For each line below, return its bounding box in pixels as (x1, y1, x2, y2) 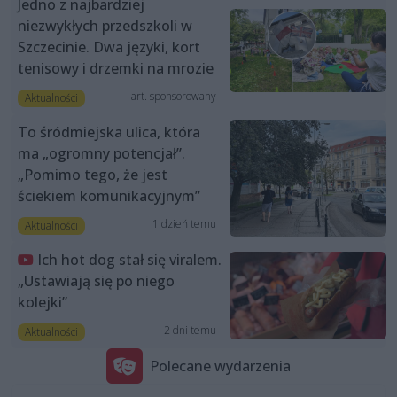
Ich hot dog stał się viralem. (37, 250, 222, 270)
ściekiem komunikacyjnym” (18, 185, 200, 206)
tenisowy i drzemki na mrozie (18, 58, 214, 78)
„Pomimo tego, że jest (18, 164, 167, 184)
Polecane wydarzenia (150, 355, 291, 376)
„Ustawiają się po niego (18, 271, 175, 292)
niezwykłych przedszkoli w (18, 15, 192, 35)
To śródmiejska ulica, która (18, 121, 200, 142)
